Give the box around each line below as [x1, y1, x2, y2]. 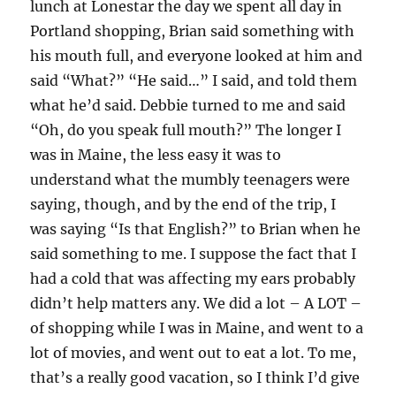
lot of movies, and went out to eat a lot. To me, [30, 344, 357, 362]
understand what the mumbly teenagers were [30, 171, 351, 188]
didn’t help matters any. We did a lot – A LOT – [30, 294, 362, 312]
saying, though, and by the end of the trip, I [30, 195, 337, 213]
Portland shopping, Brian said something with [30, 22, 355, 40]
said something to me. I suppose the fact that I [30, 245, 357, 263]
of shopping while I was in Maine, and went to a [30, 319, 364, 337]
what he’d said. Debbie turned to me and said [30, 96, 346, 114]
